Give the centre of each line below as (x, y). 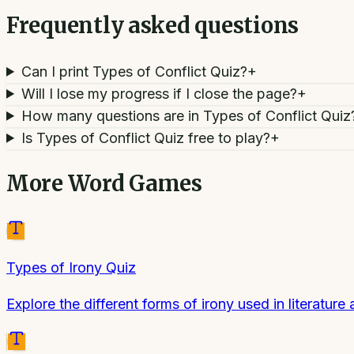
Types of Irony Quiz (71, 267)
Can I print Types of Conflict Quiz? (135, 71)
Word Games (135, 184)
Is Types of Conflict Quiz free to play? (146, 137)
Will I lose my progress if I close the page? (160, 93)
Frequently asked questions (153, 26)
